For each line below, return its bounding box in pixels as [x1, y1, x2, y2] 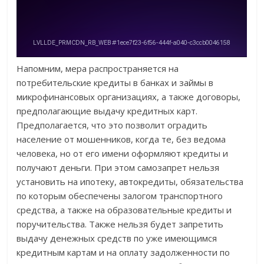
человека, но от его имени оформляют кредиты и [16, 147, 229, 160]
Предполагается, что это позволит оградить [16, 119, 208, 131]
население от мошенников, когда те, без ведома [16, 133, 226, 146]
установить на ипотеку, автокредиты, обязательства [16, 176, 244, 188]
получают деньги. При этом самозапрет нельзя [16, 161, 220, 174]
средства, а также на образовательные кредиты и [16, 204, 232, 216]
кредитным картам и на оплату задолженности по [16, 246, 230, 259]
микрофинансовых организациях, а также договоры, [16, 91, 241, 103]
